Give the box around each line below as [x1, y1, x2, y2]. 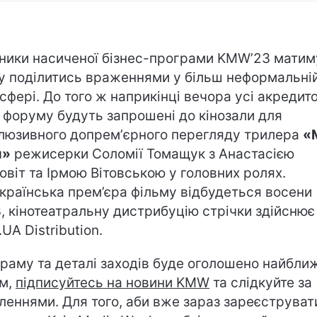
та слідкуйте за [209, 274, 312, 291]
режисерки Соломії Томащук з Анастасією [11, 145, 294, 162]
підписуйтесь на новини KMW [16, 274, 209, 291]
